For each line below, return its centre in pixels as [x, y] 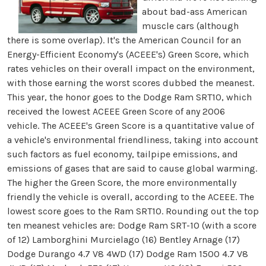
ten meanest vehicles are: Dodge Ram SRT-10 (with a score [132, 225]
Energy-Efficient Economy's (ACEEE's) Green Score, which [128, 54]
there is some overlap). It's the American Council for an [124, 40]
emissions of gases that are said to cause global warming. [132, 168]
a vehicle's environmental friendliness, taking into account [133, 140]
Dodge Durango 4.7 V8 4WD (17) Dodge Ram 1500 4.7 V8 [128, 254]
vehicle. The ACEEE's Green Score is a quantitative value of [131, 125]
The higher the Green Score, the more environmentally [122, 182]
